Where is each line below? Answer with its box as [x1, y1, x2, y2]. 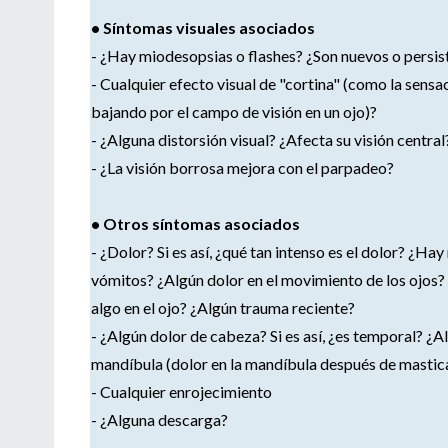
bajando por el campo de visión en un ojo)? [91, 101, 377, 121]
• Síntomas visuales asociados [91, 17, 315, 37]
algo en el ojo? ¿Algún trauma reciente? [91, 297, 355, 317]
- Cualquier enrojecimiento [91, 381, 272, 401]
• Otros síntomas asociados [91, 213, 300, 233]
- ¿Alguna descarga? [91, 409, 228, 429]
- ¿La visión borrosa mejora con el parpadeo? [91, 157, 394, 177]
